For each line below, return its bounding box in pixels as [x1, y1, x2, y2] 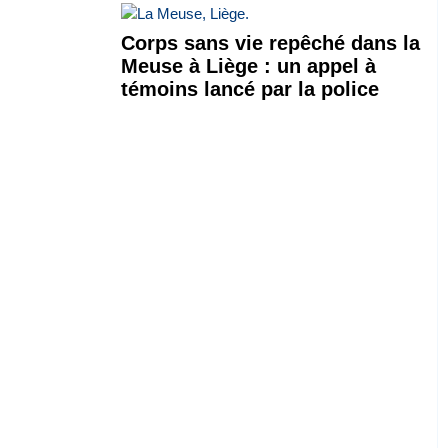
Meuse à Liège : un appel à [120, 54, 376, 77]
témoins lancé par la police [120, 77, 379, 100]
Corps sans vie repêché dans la [120, 31, 420, 54]
